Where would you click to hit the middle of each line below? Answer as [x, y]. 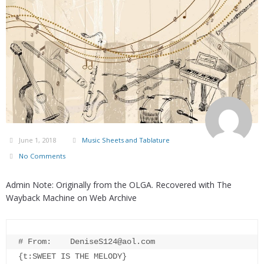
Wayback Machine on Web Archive [71, 198]
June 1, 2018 [37, 140]
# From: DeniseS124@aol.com [87, 242]
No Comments [42, 156]
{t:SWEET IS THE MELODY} [72, 257]
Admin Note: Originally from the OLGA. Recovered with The [119, 185]
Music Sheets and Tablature [126, 140]
